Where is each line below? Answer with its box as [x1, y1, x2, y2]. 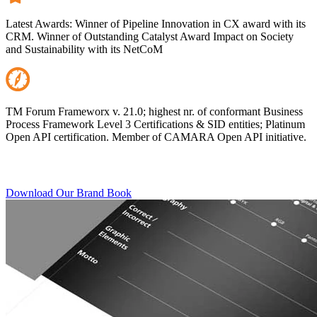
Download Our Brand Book [6, 186, 132, 199]
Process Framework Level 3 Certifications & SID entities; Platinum [6, 117, 305, 130]
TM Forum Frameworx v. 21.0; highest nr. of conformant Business [6, 105, 303, 117]
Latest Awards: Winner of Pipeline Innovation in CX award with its [6, 17, 306, 30]
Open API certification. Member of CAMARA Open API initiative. [6, 130, 306, 143]
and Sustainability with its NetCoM [6, 42, 163, 55]
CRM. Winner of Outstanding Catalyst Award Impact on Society [6, 30, 294, 42]
